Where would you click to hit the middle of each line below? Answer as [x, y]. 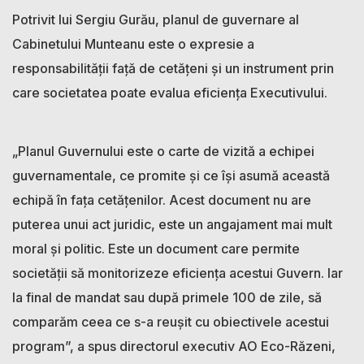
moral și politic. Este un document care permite [156, 248]
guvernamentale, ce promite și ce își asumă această [171, 175]
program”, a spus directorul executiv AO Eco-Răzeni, [174, 346]
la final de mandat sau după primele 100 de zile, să [167, 297]
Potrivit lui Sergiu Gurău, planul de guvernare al [156, 19]
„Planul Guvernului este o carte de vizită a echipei [163, 151]
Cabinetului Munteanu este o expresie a [133, 43]
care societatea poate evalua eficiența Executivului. [170, 92]
